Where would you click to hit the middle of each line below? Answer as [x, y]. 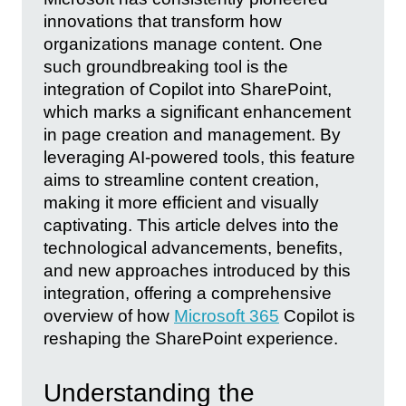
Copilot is [317, 315]
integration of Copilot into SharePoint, [188, 89]
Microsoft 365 [227, 315]
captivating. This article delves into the [191, 225]
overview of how [109, 315]
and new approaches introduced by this [197, 270]
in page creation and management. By [192, 134]
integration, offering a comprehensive [188, 293]
